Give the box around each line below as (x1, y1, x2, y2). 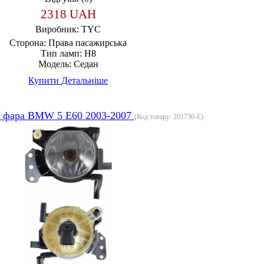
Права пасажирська (48, 37, 127, 48)
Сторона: (9, 37, 46, 48)
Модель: (38, 58, 71, 69)
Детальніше (61, 75, 108, 85)
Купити (28, 75, 61, 85)
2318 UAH (40, 6, 96, 21)
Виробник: (35, 24, 81, 34)
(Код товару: (134, 112, 173, 121)
